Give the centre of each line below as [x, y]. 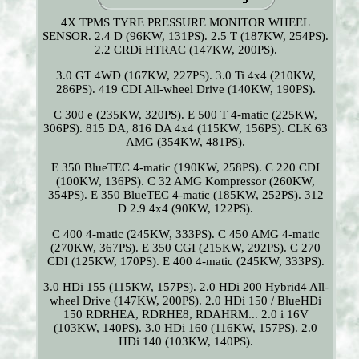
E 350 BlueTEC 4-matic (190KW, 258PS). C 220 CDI [186, 168]
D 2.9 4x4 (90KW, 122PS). [186, 209]
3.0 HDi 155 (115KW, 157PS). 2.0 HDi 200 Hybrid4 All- [186, 287]
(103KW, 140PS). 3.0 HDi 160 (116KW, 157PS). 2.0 [186, 328]
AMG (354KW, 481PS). [186, 142]
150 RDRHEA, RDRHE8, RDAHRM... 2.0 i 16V [186, 315]
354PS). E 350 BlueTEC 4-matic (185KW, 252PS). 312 [186, 195]
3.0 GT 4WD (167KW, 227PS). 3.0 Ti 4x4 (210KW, [186, 76]
